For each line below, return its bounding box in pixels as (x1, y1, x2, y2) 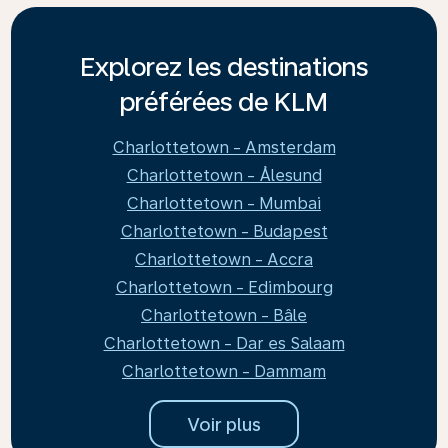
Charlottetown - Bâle (141, 306, 307, 325)
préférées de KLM (120, 86, 328, 117)
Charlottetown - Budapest (120, 222, 328, 241)
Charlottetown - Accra (135, 250, 313, 269)
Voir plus (187, 413, 261, 435)
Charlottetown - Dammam (122, 362, 326, 381)
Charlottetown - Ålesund (126, 166, 322, 185)
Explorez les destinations (80, 51, 368, 82)
